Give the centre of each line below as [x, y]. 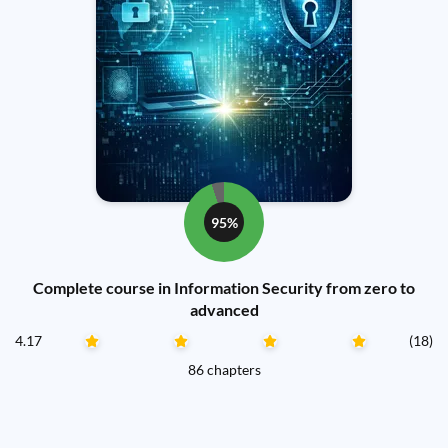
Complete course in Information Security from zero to [224, 287]
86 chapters [224, 369]
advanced [224, 309]
